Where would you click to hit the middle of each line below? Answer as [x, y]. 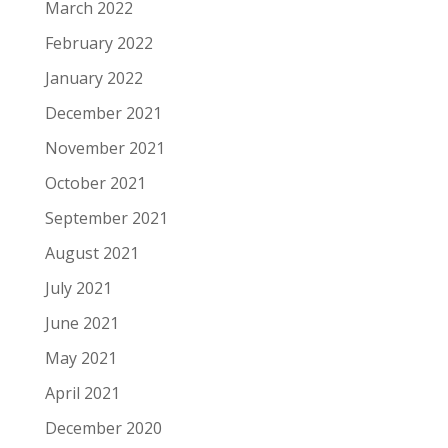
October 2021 [95, 183]
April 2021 [82, 393]
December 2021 [103, 113]
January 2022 [93, 78]
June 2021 [81, 323]
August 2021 [91, 253]
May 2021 [80, 358]
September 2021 [106, 218]
